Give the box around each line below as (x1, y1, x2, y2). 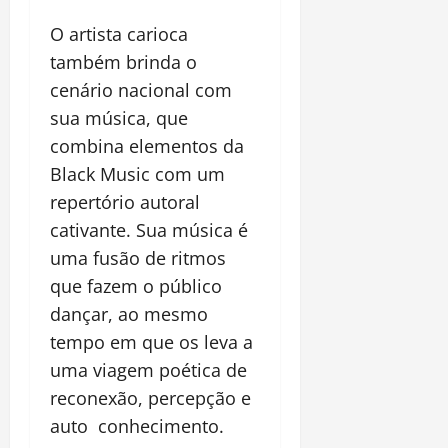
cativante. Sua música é (50, 217, 248, 242)
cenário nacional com (50, 77, 232, 102)
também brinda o (50, 49, 197, 74)
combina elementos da (50, 133, 244, 158)
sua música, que (50, 105, 188, 130)
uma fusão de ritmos (50, 245, 226, 270)
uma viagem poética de (50, 357, 247, 382)
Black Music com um (50, 161, 225, 186)
